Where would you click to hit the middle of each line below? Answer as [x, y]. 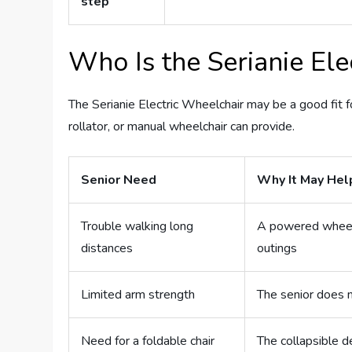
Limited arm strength [138, 295]
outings [277, 249]
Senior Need [119, 180]
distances [107, 249]
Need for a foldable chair [148, 341]
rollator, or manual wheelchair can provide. [182, 127]
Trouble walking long [137, 227]
